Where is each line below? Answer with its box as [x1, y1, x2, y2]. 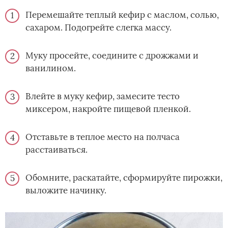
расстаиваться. [25, 144, 88, 155]
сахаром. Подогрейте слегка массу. [25, 21, 172, 33]
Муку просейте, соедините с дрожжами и [25, 49, 198, 61]
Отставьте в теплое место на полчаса [25, 131, 180, 142]
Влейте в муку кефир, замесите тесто [25, 90, 180, 102]
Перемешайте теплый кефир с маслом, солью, [25, 9, 219, 20]
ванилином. [25, 62, 76, 74]
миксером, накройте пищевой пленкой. [25, 103, 191, 115]
